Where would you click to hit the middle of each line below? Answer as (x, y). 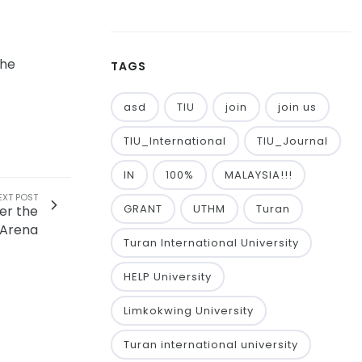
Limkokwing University (189, 311)
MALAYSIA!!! (259, 175)
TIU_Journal (293, 141)
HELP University (168, 277)
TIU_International (175, 141)
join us (297, 107)
